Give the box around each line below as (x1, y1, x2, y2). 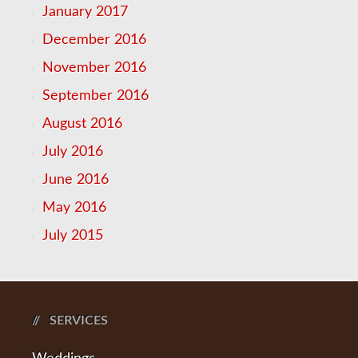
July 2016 (42, 145, 103, 159)
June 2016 (42, 173, 109, 187)
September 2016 (42, 89, 149, 103)
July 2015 (42, 229, 103, 243)
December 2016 (42, 33, 146, 47)
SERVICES (50, 314, 108, 327)
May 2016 (42, 201, 106, 215)
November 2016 (42, 61, 146, 75)
